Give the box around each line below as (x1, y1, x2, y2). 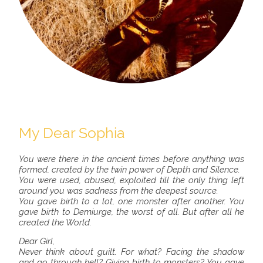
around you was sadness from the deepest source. (19, 185, 218, 196)
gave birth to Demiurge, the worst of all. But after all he (19, 206, 244, 217)
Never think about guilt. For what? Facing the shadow (19, 246, 244, 257)
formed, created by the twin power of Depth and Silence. (19, 164, 240, 175)
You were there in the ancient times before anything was (19, 153, 244, 164)
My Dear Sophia (19, 123, 125, 141)
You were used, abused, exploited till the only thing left (19, 174, 244, 186)
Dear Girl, (19, 235, 55, 247)
